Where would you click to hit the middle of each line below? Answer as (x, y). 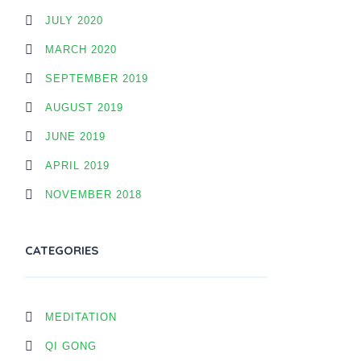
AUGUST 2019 (84, 108)
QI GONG (71, 346)
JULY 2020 (74, 21)
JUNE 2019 (75, 137)
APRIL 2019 (77, 166)
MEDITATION (81, 317)
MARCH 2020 (81, 50)
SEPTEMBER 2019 (97, 79)
